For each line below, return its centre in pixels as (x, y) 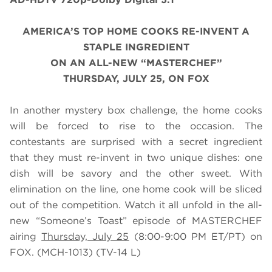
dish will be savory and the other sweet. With (136, 173)
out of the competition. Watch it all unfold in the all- (136, 205)
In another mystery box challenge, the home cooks (136, 110)
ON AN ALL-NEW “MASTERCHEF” (136, 63)
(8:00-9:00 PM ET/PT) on (196, 236)
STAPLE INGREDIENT (136, 47)
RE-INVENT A (216, 31)
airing (26, 236)
